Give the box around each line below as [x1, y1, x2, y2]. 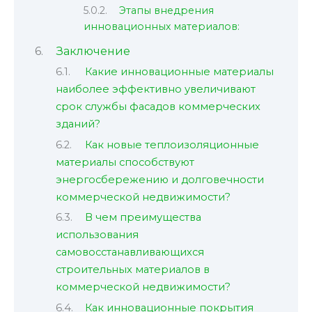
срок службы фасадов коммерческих [56, 100, 260, 114]
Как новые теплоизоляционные [84, 138, 259, 151]
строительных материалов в [56, 263, 210, 276]
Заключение [56, 44, 130, 58]
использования [56, 228, 139, 242]
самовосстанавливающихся [56, 246, 204, 259]
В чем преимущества [84, 211, 201, 224]
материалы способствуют [56, 155, 194, 169]
